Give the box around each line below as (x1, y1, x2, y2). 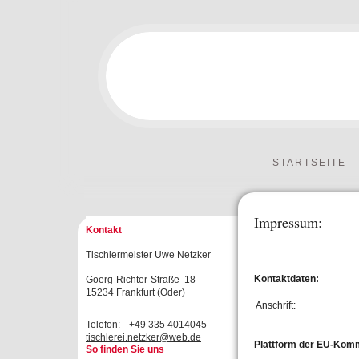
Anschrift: (256, 299, 298, 311)
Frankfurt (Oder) (116, 287, 185, 299)
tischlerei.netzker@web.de (86, 331, 201, 343)
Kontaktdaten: (254, 272, 319, 284)
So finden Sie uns (86, 343, 164, 355)
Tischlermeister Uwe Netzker (86, 249, 211, 261)
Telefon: (86, 318, 120, 330)
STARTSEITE (272, 157, 346, 168)
